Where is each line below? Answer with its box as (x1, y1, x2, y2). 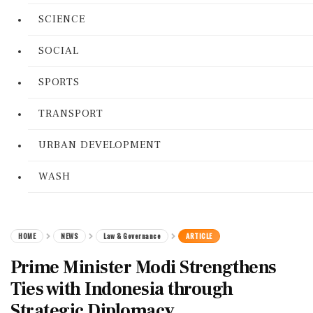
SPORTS (38, 75, 80, 89)
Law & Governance (103, 231, 161, 241)
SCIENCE (38, 13, 85, 26)
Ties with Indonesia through (10, 277, 233, 301)
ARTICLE (186, 231, 212, 241)
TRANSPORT (38, 107, 103, 120)
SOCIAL (38, 44, 79, 57)
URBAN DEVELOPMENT (38, 138, 161, 152)
